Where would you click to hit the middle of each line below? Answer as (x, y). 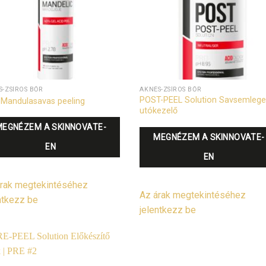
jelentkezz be (168, 210)
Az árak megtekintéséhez (193, 195)
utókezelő (159, 111)
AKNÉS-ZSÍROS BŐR (171, 90)
